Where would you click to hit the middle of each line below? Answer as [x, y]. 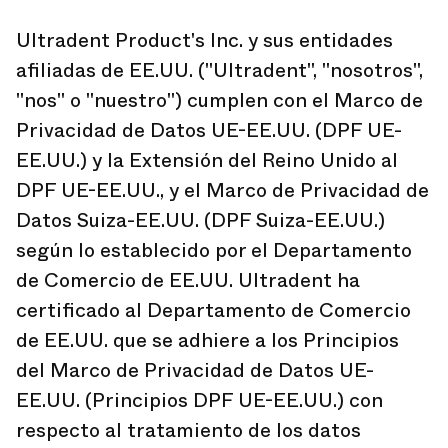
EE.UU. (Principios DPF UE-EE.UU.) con [199, 400]
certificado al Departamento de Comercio [213, 310]
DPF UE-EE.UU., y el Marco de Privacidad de [222, 190]
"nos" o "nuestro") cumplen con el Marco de [219, 100]
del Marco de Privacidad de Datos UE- [195, 370]
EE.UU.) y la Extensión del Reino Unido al [207, 160]
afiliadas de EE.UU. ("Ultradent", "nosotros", [219, 70]
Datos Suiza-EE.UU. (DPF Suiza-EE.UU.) [200, 220]
